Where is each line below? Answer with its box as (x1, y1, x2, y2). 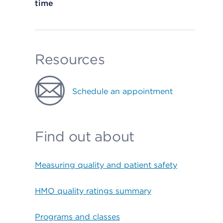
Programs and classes (35, 212, 120, 222)
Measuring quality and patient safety (35, 160, 177, 170)
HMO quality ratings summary (35, 186, 151, 196)
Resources (35, 51, 105, 68)
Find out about (35, 128, 135, 145)
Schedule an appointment (72, 87, 173, 96)
